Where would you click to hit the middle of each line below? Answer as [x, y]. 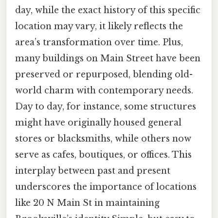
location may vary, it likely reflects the [99, 27]
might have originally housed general [98, 123]
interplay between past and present [93, 171]
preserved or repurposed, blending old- [104, 75]
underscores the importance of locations [106, 187]
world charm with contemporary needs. [104, 91]
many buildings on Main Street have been [108, 59]
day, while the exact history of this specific [108, 10]
